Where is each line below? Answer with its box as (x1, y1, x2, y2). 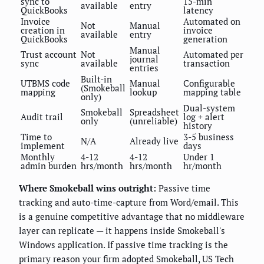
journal (130, 53, 159, 65)
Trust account (21, 48, 77, 61)
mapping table (183, 86, 241, 98)
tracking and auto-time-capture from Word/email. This (19, 196, 239, 209)
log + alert (183, 111, 225, 123)
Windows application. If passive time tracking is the (19, 239, 228, 251)
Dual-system (183, 102, 235, 114)
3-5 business (183, 131, 234, 143)
